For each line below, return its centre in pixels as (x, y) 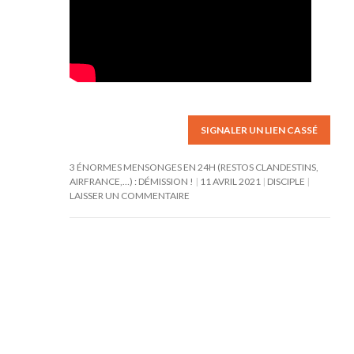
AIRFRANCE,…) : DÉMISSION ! (131, 181)
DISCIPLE (286, 181)
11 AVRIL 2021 (230, 181)
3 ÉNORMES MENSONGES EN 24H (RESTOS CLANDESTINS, (194, 167)
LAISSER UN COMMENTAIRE (129, 196)
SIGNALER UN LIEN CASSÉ (259, 130)
